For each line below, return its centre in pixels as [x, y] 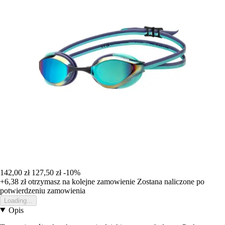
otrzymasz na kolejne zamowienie [81, 181]
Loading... [18, 200]
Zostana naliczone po [171, 181]
